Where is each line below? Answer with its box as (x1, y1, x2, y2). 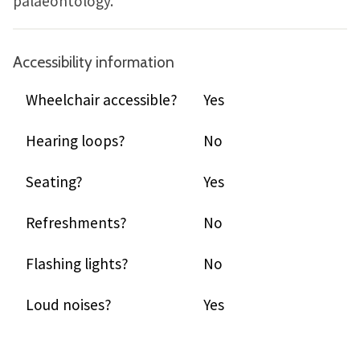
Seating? (26, 172, 83, 191)
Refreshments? (26, 213, 127, 232)
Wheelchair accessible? (26, 90, 178, 109)
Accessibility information (13, 52, 174, 72)
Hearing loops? (26, 131, 125, 150)
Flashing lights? (26, 254, 129, 273)
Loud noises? (26, 295, 112, 314)
